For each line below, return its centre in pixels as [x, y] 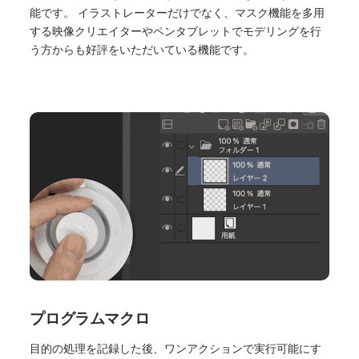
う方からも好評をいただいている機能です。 [142, 50]
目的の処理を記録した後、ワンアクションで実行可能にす [176, 349]
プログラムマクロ [90, 318]
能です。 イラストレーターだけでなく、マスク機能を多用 [177, 14]
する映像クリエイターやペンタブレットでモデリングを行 [176, 32]
